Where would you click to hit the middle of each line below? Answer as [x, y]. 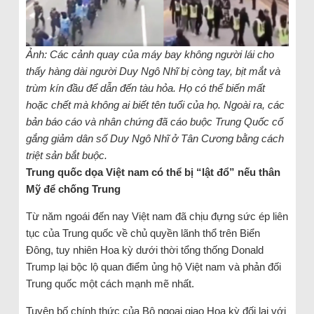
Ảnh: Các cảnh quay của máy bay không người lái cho [150, 54]
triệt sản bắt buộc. [66, 155]
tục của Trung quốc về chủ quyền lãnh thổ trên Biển [143, 233]
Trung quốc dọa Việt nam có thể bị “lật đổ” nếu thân [153, 172]
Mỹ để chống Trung [73, 189]
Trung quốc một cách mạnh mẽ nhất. [110, 283]
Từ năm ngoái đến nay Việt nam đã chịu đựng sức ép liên [157, 216]
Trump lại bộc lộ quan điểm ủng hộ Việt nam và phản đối [153, 266]
